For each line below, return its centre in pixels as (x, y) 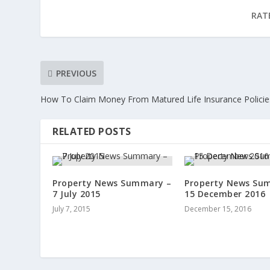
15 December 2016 (225, 194)
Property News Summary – (112, 183)
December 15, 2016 (218, 209)
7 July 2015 (77, 194)
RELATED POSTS (92, 132)
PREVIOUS (77, 73)
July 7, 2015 (72, 209)
